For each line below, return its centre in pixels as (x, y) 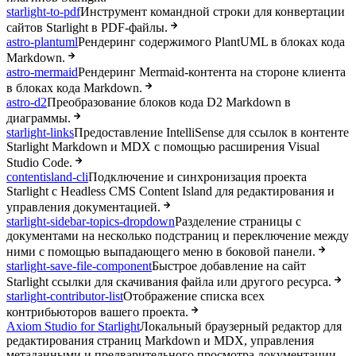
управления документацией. (83, 207)
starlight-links (40, 133)
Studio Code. (39, 163)
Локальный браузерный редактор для (241, 327)
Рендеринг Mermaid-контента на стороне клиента (212, 72)
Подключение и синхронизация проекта (197, 177)
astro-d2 (27, 103)
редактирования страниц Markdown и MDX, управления (160, 341)
